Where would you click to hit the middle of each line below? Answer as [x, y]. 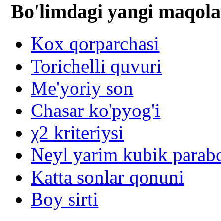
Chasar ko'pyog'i [96, 110]
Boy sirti [65, 199]
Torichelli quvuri [96, 66]
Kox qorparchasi [95, 43]
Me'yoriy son [82, 88]
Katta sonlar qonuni [108, 177]
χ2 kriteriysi [77, 132]
